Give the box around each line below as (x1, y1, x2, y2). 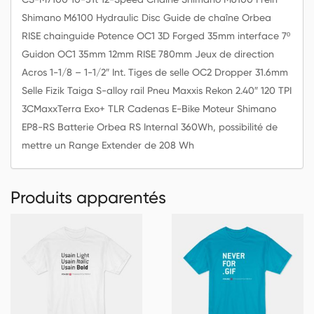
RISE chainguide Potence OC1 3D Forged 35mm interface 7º (22, 29, 290, 41)
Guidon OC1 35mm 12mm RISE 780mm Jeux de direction (22, 48, 274, 60)
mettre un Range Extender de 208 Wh (22, 139, 194, 151)
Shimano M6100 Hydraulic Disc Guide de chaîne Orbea (22, 11, 271, 23)
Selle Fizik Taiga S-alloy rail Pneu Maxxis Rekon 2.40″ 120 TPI (22, 84, 292, 96)
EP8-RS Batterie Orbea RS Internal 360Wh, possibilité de (22, 121, 278, 132)
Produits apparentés (11, 187, 166, 207)
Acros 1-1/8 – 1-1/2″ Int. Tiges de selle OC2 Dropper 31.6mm (22, 66, 288, 78)
